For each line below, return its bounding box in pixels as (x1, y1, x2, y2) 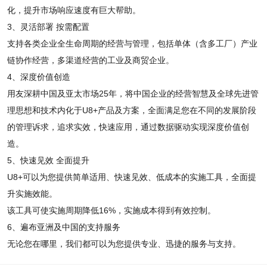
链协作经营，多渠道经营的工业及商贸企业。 (7, 55, 174, 65)
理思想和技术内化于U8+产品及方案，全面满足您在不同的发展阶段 (7, 105, 256, 115)
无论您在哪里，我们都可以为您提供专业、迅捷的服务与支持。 (7, 239, 241, 249)
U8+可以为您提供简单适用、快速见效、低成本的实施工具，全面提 (7, 172, 256, 182)
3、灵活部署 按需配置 (7, 22, 89, 32)
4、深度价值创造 (7, 72, 70, 82)
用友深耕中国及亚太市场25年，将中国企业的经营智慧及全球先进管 (7, 89, 259, 98)
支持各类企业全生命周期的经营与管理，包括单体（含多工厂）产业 (7, 39, 257, 48)
